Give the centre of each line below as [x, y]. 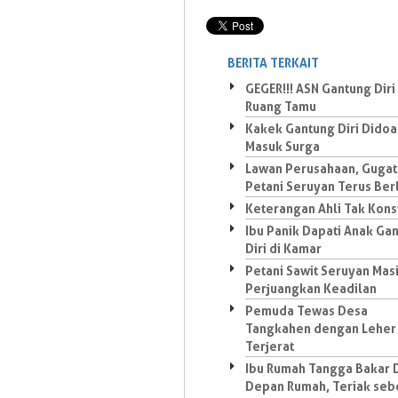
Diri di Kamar [283, 248]
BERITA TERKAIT [273, 63]
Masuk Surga [283, 146]
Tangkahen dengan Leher [321, 328]
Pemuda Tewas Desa [306, 310]
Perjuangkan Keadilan [311, 288]
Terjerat [270, 346]
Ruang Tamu [281, 106]
